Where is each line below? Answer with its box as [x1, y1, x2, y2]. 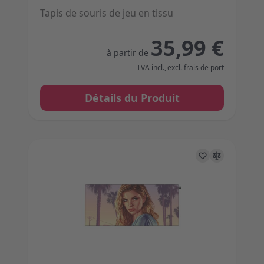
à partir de [107, 47, 148, 58]
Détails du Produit [84, 90, 180, 105]
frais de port [184, 62, 224, 72]
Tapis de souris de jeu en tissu [40, 6, 173, 19]
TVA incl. [137, 62, 164, 72]
